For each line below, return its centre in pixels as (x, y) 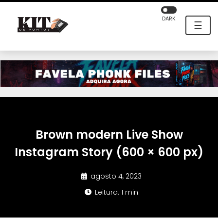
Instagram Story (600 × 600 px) (109, 152)
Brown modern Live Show (109, 135)
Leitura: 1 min (116, 192)
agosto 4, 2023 (115, 176)
